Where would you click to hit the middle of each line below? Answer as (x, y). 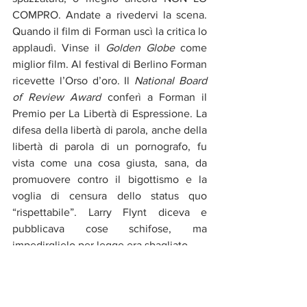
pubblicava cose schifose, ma (110, 228)
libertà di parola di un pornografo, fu (110, 146)
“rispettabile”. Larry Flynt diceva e (110, 212)
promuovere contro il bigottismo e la (110, 179)
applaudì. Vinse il (59, 47)
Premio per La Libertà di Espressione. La (110, 113)
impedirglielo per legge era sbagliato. (101, 245)
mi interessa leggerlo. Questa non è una (110, 294)
